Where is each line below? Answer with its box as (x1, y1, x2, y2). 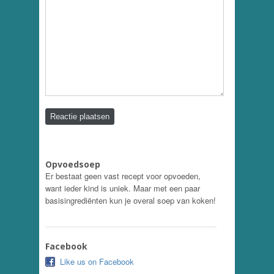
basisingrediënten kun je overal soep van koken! (45, 194, 216, 207)
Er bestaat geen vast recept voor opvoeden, (45, 170, 201, 182)
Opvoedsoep (45, 158, 100, 171)
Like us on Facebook (60, 256, 134, 268)
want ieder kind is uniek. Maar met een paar (45, 182, 200, 194)
